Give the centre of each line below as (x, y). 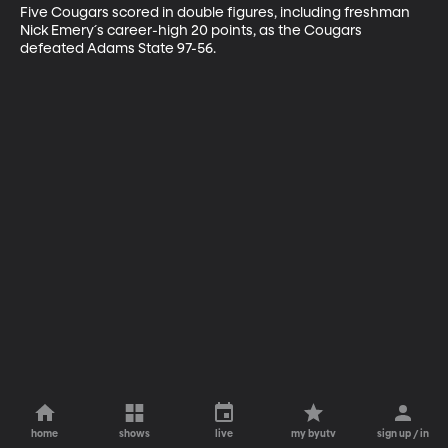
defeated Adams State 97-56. (118, 48)
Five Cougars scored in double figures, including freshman (216, 12)
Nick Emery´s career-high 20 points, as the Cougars (192, 30)
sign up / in (403, 434)
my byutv (314, 434)
